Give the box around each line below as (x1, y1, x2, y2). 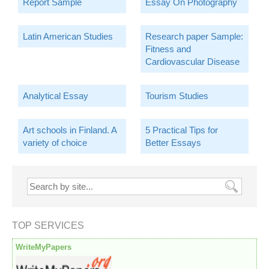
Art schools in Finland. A (23, 125, 117, 136)
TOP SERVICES (12, 220, 84, 231)
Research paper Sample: (145, 31, 243, 42)
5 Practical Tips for (145, 125, 218, 136)
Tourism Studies (145, 91, 208, 101)
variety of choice (23, 138, 87, 148)
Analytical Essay (23, 91, 88, 101)
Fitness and (145, 44, 191, 55)
